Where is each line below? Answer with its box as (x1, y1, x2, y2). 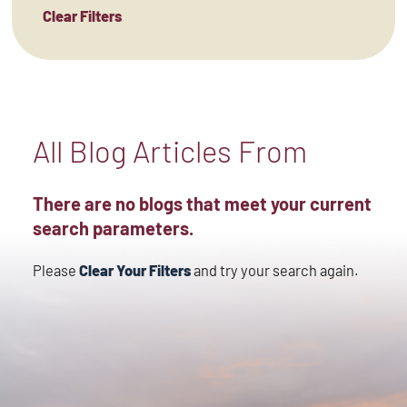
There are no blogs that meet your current (32, 193, 372, 215)
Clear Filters (43, 6, 123, 25)
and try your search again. (190, 261, 359, 279)
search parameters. (32, 217, 194, 240)
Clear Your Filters (78, 261, 191, 279)
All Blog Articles (32, 132, 232, 169)
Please (32, 261, 79, 279)
